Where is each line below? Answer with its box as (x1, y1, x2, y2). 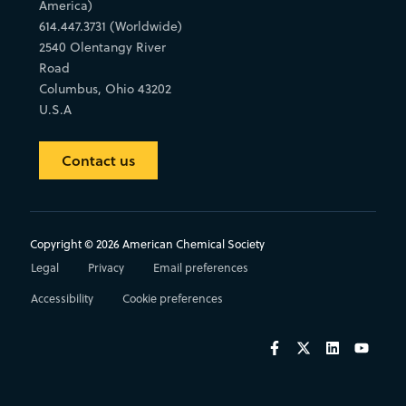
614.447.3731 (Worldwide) (38, 17, 182, 36)
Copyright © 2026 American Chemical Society (29, 237, 265, 253)
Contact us (61, 150, 135, 171)
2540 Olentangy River (38, 38, 166, 57)
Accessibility (30, 291, 93, 307)
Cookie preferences (121, 291, 223, 307)
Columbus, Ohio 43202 (38, 80, 171, 99)
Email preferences (152, 260, 248, 276)
